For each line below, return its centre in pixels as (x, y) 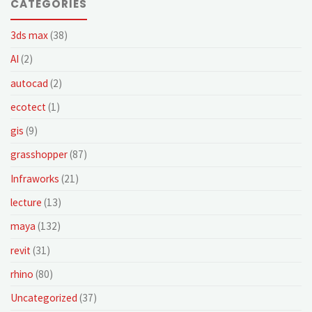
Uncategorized (44, 298)
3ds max (30, 35)
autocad (30, 83)
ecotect (29, 107)
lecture (26, 202)
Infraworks (35, 178)
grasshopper (39, 155)
